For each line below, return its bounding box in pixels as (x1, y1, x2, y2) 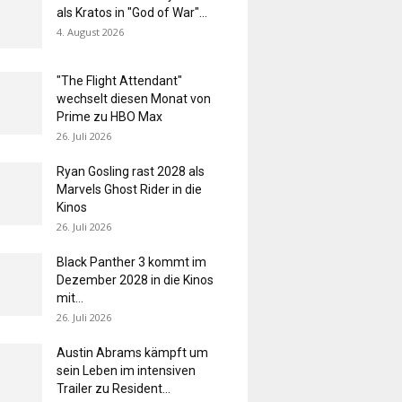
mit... (57, 291, 84, 305)
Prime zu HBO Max (57, 109, 163, 124)
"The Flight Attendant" (57, 74, 183, 88)
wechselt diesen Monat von (57, 92, 212, 106)
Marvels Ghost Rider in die (57, 182, 203, 197)
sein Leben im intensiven (57, 363, 197, 378)
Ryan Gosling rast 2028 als (57, 164, 205, 179)
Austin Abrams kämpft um (57, 345, 209, 360)
